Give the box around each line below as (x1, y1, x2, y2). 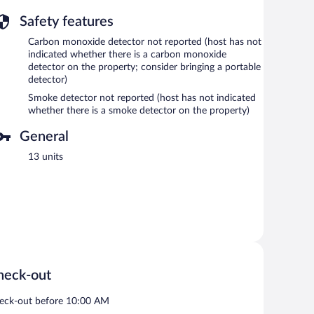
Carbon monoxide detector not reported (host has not (28, 36, 261, 47)
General (20, 129, 69, 144)
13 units (28, 151, 63, 162)
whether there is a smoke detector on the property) (28, 105, 250, 116)
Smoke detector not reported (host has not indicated (28, 93, 256, 103)
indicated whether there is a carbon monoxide (28, 49, 226, 60)
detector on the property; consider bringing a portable (28, 62, 261, 72)
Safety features (20, 14, 114, 29)
